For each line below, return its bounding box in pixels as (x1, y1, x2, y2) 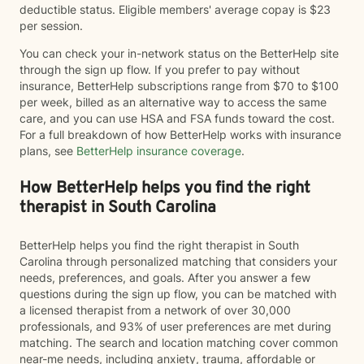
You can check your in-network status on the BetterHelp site (19, 46, 339, 60)
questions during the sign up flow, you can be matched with (19, 287, 336, 301)
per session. (19, 19, 86, 32)
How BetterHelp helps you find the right (19, 178, 310, 199)
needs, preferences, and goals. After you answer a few (19, 271, 310, 284)
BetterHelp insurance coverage (73, 144, 241, 158)
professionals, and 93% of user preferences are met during (19, 319, 331, 333)
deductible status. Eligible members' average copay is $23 (19, 2, 331, 16)
